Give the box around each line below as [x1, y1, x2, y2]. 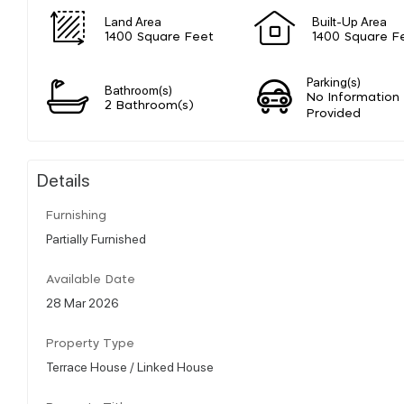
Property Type [46, 337, 134, 350]
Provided [307, 107, 362, 120]
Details [37, 167, 90, 191]
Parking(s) [307, 72, 362, 89]
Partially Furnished [46, 229, 146, 246]
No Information [307, 91, 400, 104]
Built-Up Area [312, 12, 387, 29]
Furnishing [46, 209, 106, 222]
